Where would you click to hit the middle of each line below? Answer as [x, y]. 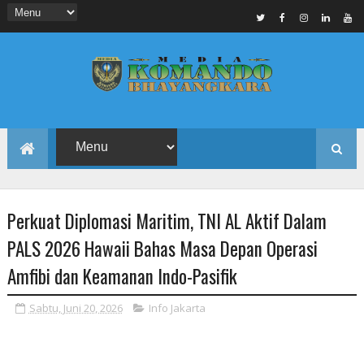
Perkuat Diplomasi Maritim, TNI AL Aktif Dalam [167, 221]
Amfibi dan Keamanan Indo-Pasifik [122, 277]
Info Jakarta [177, 308]
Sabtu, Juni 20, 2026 [76, 308]
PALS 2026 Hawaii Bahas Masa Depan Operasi [162, 249]
